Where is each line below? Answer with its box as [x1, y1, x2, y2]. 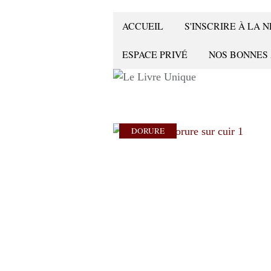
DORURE [131, 125, 165, 136]
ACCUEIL [122, 19, 163, 32]
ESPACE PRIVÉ [122, 48, 188, 60]
